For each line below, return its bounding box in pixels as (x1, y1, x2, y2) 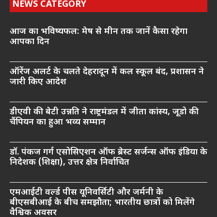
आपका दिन (10, 36, 49, 48)
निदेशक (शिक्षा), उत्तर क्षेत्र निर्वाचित (10, 157, 129, 169)
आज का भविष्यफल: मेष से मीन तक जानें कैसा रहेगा (10, 26, 187, 38)
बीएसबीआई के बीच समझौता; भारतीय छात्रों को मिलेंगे (10, 197, 195, 209)
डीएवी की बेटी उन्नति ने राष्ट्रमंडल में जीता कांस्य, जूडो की (10, 107, 199, 118)
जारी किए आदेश (10, 77, 66, 88)
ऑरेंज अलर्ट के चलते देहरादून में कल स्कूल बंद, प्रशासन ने (10, 66, 204, 78)
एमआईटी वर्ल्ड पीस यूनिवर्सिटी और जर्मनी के (10, 187, 163, 199)
